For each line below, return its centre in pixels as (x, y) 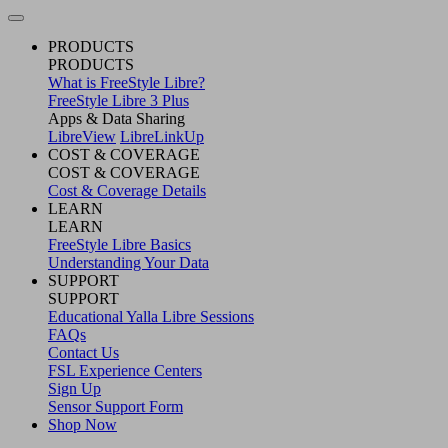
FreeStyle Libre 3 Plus (118, 100)
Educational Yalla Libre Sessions (151, 316)
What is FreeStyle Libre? (126, 82)
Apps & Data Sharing (116, 118)
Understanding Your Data (128, 262)
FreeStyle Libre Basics (119, 244)
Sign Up (74, 388)
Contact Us (83, 352)
